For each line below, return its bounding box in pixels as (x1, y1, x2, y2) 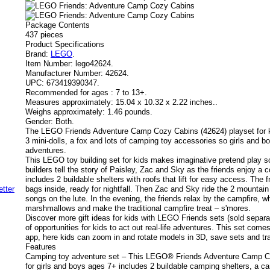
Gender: (25, 117, 53, 126)
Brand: (25, 49, 48, 58)
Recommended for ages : (25, 88, 113, 97)
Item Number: (25, 59, 73, 68)
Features (25, 242, 56, 251)
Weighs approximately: (25, 107, 105, 116)
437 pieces (25, 30, 63, 39)
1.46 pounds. (107, 107, 152, 116)
